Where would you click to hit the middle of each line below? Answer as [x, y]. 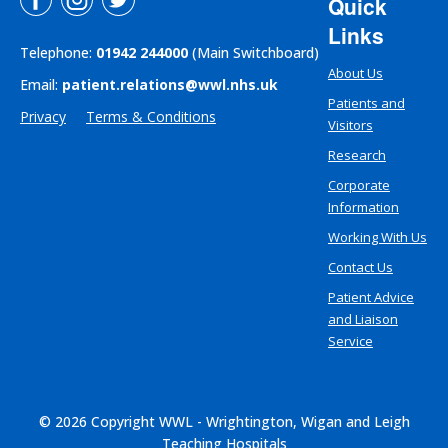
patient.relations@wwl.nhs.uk [170, 84]
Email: [41, 84]
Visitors [350, 124]
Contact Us [360, 266]
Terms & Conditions [151, 116]
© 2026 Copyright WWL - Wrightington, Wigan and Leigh [224, 421]
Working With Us [377, 236]
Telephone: [58, 52]
